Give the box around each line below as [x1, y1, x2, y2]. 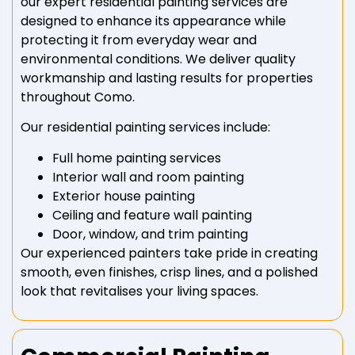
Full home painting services [52, 148, 221, 167]
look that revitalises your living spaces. [21, 281, 258, 300]
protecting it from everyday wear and [21, 30, 257, 49]
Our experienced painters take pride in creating [21, 243, 318, 262]
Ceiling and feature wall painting [52, 205, 252, 224]
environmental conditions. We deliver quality [21, 49, 296, 68]
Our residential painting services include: [21, 118, 270, 137]
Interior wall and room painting [52, 167, 244, 186]
